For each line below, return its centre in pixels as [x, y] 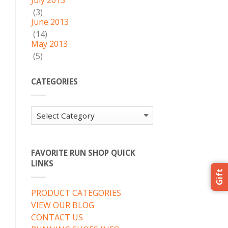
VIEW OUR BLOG [63, 205]
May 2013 [49, 44]
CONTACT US [57, 218]
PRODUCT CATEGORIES [76, 193]
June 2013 [50, 22]
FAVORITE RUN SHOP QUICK [83, 153]
